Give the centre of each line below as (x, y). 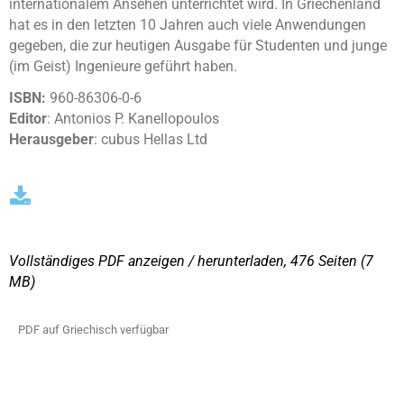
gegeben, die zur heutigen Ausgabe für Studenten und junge (198, 46)
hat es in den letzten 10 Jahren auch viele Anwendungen (188, 25)
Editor (28, 119)
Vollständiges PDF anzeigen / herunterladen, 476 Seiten (183, 261)
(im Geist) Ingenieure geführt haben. (123, 66)
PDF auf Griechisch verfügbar (93, 330)
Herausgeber (51, 139)
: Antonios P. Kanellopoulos (133, 119)
